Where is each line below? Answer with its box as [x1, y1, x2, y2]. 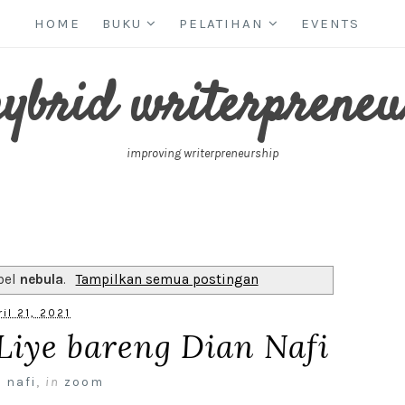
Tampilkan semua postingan [75, 270, 259, 287]
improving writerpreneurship [127, 146, 278, 161]
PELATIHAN [179, 15, 264, 32]
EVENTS [301, 15, 360, 32]
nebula [20, 270, 64, 287]
